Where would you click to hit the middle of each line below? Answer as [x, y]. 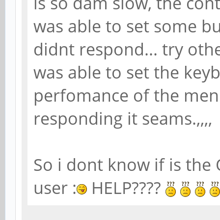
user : [55, 187]
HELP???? [126, 187]
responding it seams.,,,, [123, 118]
